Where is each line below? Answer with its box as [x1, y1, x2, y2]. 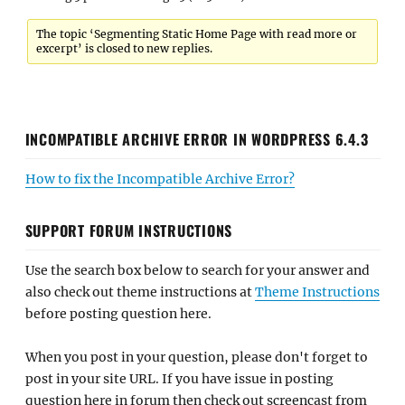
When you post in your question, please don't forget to [24, 349, 368, 365]
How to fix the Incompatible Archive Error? [24, 170, 295, 187]
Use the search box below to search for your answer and [24, 261, 370, 278]
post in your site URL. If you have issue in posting [24, 371, 334, 387]
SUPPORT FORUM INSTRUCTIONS [24, 219, 232, 241]
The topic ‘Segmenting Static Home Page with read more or [36, 27, 358, 41]
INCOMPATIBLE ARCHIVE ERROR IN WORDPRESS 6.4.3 [24, 127, 369, 150]
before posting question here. [24, 305, 212, 322]
